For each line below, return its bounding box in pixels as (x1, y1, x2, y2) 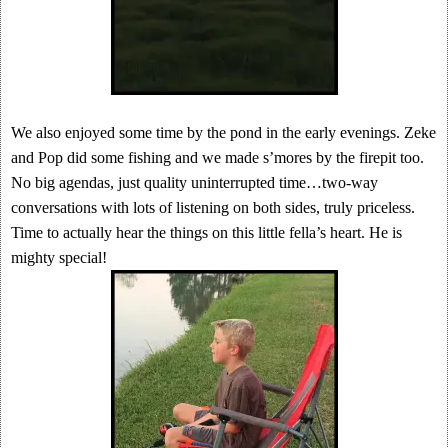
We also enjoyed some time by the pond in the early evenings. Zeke (11, 124, 436, 141)
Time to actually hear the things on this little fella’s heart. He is (11, 224, 402, 241)
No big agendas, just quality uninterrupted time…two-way (11, 174, 378, 191)
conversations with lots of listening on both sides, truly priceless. (11, 199, 415, 216)
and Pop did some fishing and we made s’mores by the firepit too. (11, 149, 424, 166)
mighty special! (11, 249, 107, 266)
